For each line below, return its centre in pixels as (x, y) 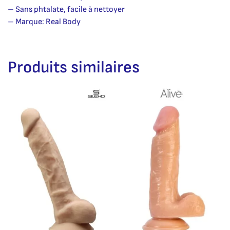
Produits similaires (74, 67)
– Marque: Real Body (44, 22)
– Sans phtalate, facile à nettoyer (66, 9)
